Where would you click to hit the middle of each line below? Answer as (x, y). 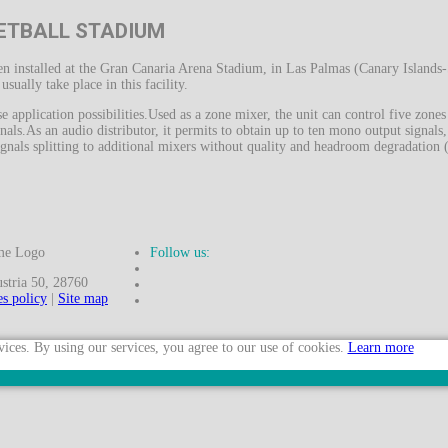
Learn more (380, 348)
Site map (83, 298)
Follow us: (180, 252)
